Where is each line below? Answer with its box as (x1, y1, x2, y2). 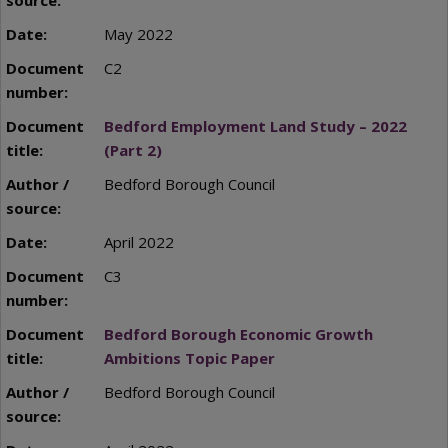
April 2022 (103, 231, 174, 252)
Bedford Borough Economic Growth (103, 323, 373, 344)
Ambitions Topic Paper (103, 347, 275, 368)
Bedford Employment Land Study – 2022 (103, 115, 407, 136)
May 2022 (103, 23, 173, 44)
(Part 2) (103, 139, 162, 160)
